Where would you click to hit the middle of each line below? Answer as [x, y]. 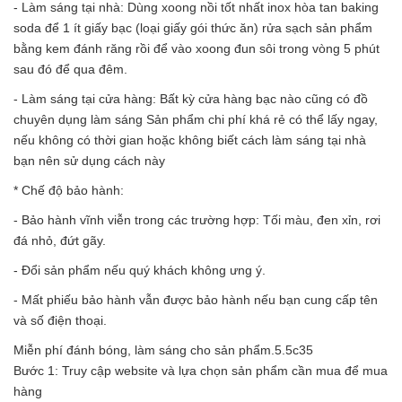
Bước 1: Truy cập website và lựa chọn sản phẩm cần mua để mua [201, 370]
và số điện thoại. [60, 320]
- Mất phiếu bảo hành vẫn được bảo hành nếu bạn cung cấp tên [196, 299]
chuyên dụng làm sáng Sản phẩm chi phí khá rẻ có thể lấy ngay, [196, 119]
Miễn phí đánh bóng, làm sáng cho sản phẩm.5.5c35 [163, 350]
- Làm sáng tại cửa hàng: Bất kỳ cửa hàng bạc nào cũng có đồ [191, 98]
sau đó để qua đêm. [70, 69]
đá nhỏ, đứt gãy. [60, 240]
